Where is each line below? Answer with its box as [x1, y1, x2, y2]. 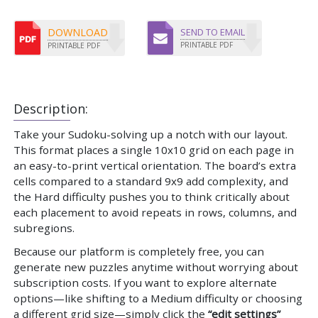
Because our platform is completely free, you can [13, 244, 264, 259]
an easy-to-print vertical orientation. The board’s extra [13, 158, 296, 173]
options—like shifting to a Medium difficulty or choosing [13, 291, 302, 306]
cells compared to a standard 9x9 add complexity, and [13, 174, 288, 189]
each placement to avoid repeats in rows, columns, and [13, 205, 297, 220]
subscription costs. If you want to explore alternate [13, 275, 277, 290]
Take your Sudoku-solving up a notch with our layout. [13, 127, 287, 142]
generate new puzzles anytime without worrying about [13, 260, 298, 275]
